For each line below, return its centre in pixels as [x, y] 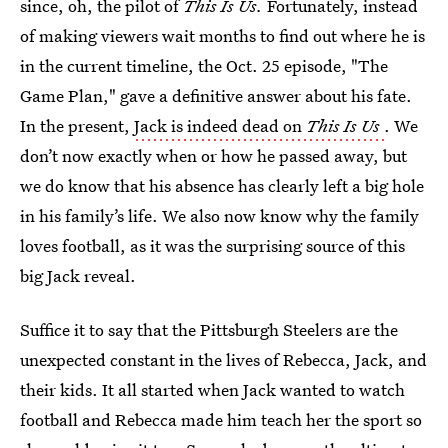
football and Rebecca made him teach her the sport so [221, 419]
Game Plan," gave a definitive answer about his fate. [216, 95]
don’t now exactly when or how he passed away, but [213, 155]
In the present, [77, 125]
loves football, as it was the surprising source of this [212, 245]
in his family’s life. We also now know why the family [219, 215]
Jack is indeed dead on [220, 125]
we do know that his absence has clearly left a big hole [222, 185]
